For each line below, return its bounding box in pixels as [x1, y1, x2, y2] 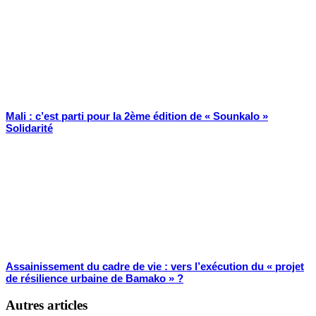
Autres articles [6, 297, 87, 312]
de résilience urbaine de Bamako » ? [6, 272, 183, 285]
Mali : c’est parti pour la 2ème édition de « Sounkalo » [6, 110, 268, 123]
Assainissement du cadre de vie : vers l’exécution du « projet [6, 260, 304, 273]
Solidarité [6, 122, 53, 135]
